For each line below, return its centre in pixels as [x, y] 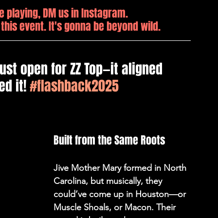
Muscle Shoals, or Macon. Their [116, 207]
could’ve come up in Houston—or [121, 194]
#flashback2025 [74, 86]
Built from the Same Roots [110, 140]
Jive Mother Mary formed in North [121, 168]
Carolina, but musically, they [109, 181]
